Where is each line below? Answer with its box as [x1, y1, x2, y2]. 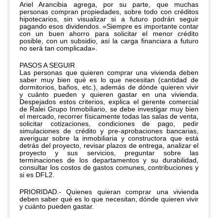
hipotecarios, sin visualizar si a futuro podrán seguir [19, 15, 199, 23]
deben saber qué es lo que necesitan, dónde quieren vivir [19, 195, 199, 203]
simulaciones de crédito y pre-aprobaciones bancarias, [19, 127, 199, 135]
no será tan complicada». [19, 44, 97, 52]
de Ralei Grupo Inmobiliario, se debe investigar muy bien [19, 105, 199, 113]
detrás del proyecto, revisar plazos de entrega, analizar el [19, 142, 199, 149]
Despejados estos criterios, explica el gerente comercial [19, 98, 199, 106]
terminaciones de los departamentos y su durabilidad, [19, 156, 199, 164]
